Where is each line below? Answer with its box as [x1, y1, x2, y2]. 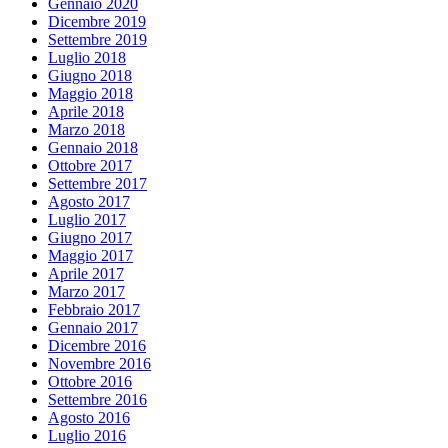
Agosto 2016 [48, 409, 130, 427]
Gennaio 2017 [48, 319, 138, 337]
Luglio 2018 [48, 49, 126, 67]
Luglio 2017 [48, 211, 126, 229]
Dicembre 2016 [48, 337, 146, 355]
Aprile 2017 [48, 265, 124, 283]
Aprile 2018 [48, 103, 124, 121]
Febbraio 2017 [48, 301, 140, 319]
